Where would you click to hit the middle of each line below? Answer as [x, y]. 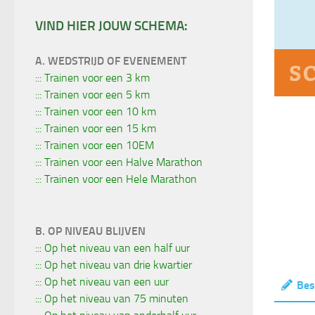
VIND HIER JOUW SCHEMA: [111, 25]
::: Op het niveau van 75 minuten [112, 298]
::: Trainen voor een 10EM [95, 145]
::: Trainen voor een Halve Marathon [119, 162]
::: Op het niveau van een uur [102, 281]
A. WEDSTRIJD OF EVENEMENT [111, 60]
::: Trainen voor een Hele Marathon [116, 179]
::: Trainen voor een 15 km [96, 128]
